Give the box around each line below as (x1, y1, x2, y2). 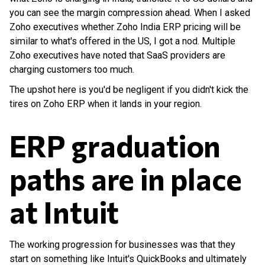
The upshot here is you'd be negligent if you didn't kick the (9, 83, 248, 95)
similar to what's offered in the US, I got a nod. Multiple (9, 35, 235, 47)
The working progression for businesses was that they (9, 238, 235, 250)
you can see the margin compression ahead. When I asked (9, 7, 250, 18)
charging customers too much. (9, 63, 134, 75)
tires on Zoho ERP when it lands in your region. (9, 98, 202, 109)
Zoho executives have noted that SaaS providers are (9, 49, 225, 61)
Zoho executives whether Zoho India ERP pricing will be (9, 21, 241, 33)
